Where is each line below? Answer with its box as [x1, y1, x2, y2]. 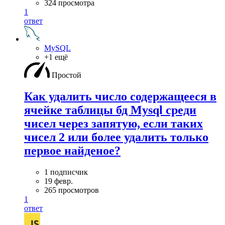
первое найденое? [24, 144, 121, 157]
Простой [52, 71, 81, 79]
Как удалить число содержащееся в [24, 89, 216, 103]
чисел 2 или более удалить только [24, 130, 208, 144]
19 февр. [44, 176, 73, 185]
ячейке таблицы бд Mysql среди [24, 103, 196, 117]
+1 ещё [44, 53, 68, 61]
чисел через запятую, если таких [24, 117, 203, 130]
